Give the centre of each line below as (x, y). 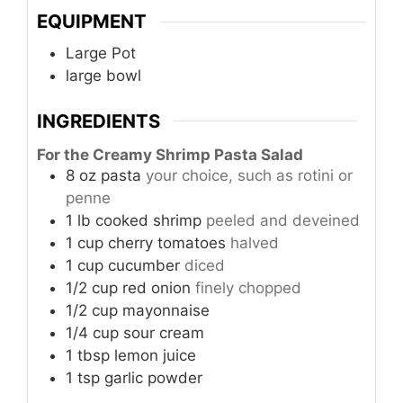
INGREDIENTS (99, 121)
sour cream (164, 333)
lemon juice (155, 356)
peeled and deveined (283, 221)
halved (255, 243)
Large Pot (101, 54)
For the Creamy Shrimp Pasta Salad (170, 155)
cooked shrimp (148, 221)
